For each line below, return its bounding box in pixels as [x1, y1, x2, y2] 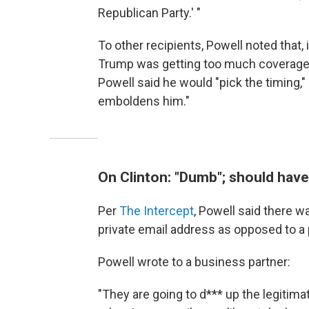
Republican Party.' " [98, 5, 201, 20]
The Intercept [119, 203, 194, 218]
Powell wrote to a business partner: [98, 254, 290, 269]
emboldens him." [98, 93, 190, 108]
